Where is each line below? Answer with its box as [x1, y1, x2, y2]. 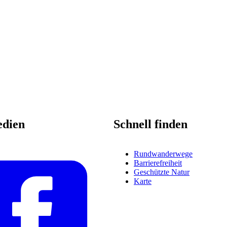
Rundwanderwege [134, 149, 193, 159]
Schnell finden [113, 118, 187, 131]
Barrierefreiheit [134, 159, 182, 168]
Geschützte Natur [134, 168, 190, 177]
